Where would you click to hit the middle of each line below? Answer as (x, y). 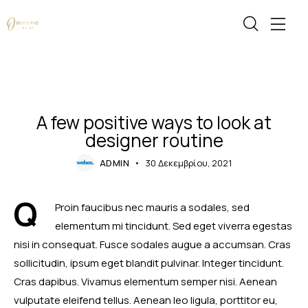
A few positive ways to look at (154, 123)
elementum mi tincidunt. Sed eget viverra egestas (174, 225)
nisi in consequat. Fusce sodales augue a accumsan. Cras (152, 244)
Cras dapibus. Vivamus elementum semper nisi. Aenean (145, 281)
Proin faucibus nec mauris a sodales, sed (152, 207)
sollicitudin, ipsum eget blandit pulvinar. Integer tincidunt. (149, 263)
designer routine (154, 141)
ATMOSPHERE (154, 99)
